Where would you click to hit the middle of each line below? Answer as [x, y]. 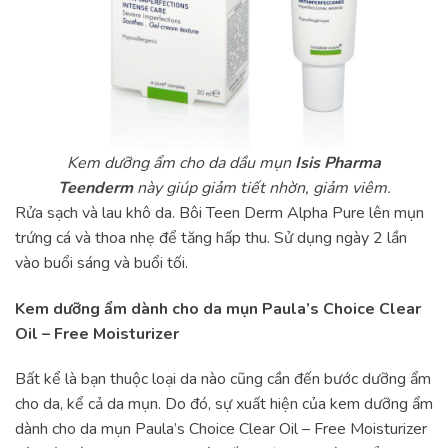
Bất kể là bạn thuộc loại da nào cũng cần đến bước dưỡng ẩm [223, 379]
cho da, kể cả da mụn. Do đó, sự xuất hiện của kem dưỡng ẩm [224, 404]
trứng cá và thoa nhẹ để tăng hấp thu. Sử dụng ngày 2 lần [211, 237]
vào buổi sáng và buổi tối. [101, 262]
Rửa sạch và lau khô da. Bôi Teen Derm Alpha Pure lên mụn [219, 212]
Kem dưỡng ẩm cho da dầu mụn [181, 162]
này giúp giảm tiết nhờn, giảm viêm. [263, 187]
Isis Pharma [338, 162]
